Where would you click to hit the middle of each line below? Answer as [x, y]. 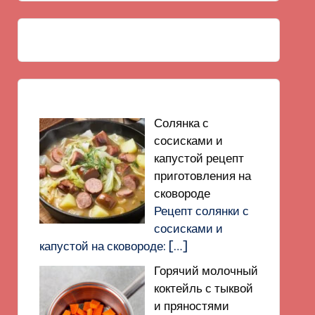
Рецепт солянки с [201, 211]
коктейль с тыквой [203, 288]
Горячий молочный [206, 271]
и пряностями [191, 306]
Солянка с [181, 123]
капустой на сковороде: [104, 246]
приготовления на [202, 176]
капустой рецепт [199, 158]
